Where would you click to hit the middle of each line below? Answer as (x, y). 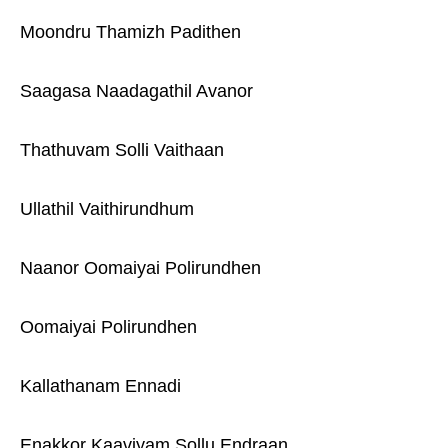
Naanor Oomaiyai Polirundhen (140, 268)
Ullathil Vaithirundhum (107, 209)
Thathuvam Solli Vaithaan (122, 150)
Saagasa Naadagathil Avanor (136, 91)
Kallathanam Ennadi (100, 386)
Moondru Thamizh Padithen (130, 32)
